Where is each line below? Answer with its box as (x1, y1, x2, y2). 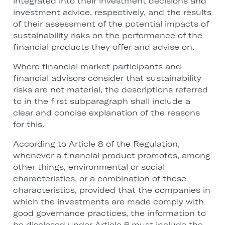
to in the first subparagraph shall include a (13, 96, 190, 106)
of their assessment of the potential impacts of (13, 19, 209, 29)
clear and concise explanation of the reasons (13, 108, 200, 118)
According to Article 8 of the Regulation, (13, 139, 180, 149)
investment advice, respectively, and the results (13, 8, 211, 18)
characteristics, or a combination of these (13, 174, 186, 184)
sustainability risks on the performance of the (13, 31, 202, 41)
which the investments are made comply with (13, 197, 204, 207)
